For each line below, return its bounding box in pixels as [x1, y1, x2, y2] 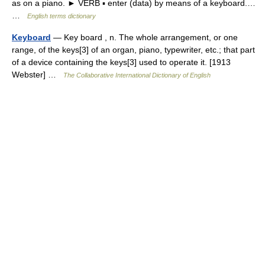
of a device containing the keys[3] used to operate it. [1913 [12, 57, 231, 67]
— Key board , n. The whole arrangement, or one [51, 32, 238, 42]
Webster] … [12, 69, 63, 79]
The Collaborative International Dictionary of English [63, 71, 211, 79]
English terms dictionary [27, 12, 96, 20]
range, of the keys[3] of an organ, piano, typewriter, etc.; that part [12, 44, 255, 54]
